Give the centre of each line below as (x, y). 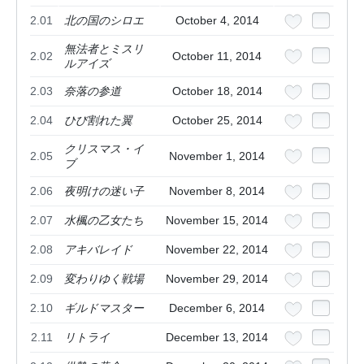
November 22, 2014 (217, 250)
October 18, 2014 (217, 91)
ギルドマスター (104, 308)
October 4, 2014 (217, 21)
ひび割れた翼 (98, 121)
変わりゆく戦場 (104, 279)
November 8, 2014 (217, 191)
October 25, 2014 (217, 121)
